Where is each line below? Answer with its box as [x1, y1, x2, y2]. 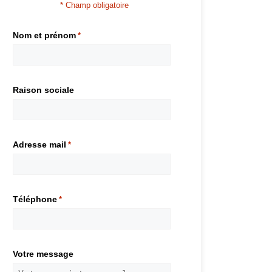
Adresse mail [13, 139, 66, 149]
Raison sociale [13, 84, 74, 95]
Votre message [13, 248, 73, 259]
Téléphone [13, 194, 57, 204]
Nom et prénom [13, 30, 76, 40]
